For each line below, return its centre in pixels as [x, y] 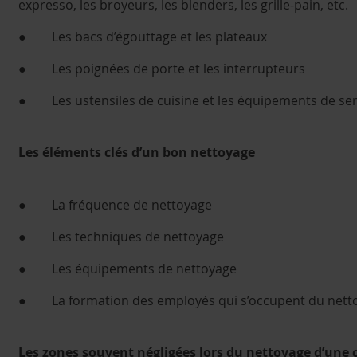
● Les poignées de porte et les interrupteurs [162, 68]
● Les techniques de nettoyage [121, 236]
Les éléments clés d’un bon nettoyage [137, 153]
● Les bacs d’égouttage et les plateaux [143, 36]
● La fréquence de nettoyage [115, 204]
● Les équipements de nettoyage [127, 268]
